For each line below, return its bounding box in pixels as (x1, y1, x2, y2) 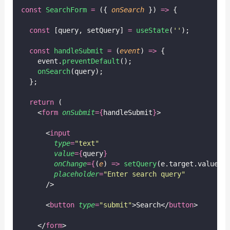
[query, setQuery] (49, 26, 128, 34)
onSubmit (62, 108, 95, 117)
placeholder (53, 169, 99, 178)
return (29, 98, 54, 106)
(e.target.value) (156, 159, 222, 168)
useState (136, 26, 169, 34)
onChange (53, 159, 87, 168)
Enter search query (107, 169, 181, 178)
